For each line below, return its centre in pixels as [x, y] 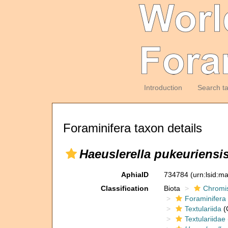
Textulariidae [205, 219]
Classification [124, 188]
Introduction [163, 88]
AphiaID [135, 175]
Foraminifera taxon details [133, 128]
